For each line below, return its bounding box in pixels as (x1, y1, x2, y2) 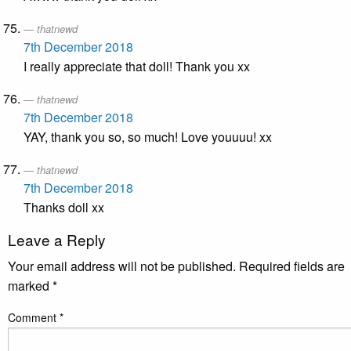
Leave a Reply (8, 229, 106, 251)
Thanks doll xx (24, 198, 104, 217)
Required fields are (239, 257, 345, 276)
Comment (8, 309, 60, 326)
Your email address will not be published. (8, 257, 236, 276)
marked (8, 277, 52, 295)
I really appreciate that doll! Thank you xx (24, 57, 250, 76)
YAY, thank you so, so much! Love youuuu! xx (24, 128, 272, 147)
